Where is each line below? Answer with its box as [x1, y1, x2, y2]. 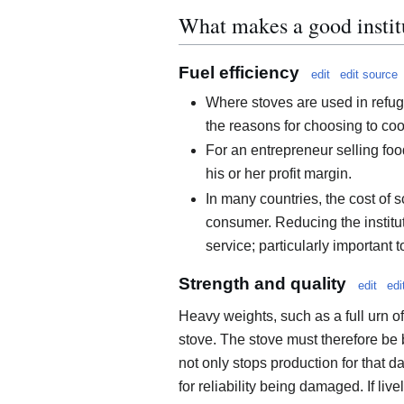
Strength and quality [179, 274, 346, 294]
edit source [340, 67, 398, 81]
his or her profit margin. [206, 166, 352, 182]
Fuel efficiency [179, 62, 299, 82]
